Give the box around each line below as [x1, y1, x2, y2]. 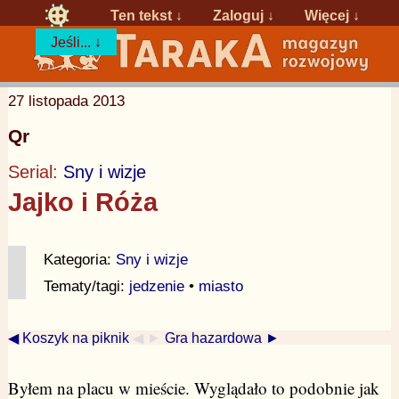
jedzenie [128, 277, 184, 296]
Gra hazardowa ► [164, 329, 280, 346]
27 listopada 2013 [7, 91, 125, 110]
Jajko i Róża [7, 187, 158, 216]
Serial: [7, 161, 63, 182]
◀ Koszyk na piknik [7, 329, 129, 346]
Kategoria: [43, 250, 116, 269]
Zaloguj [213, 6, 265, 23]
